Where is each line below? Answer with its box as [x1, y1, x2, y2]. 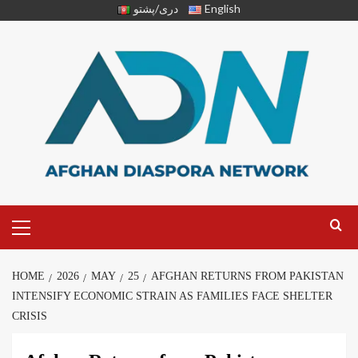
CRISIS [12, 310, 47, 323]
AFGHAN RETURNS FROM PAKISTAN [151, 270, 344, 283]
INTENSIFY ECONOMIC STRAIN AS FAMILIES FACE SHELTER [12, 290, 332, 303]
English [205, 2, 241, 15]
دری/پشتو [133, 2, 178, 15]
